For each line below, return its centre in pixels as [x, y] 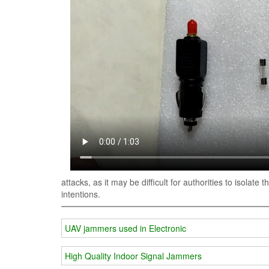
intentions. [81, 194]
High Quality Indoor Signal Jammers [133, 256]
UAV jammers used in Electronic [125, 228]
